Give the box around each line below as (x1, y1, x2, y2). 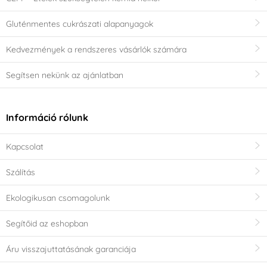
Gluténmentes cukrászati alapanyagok (6, 18, 153, 29)
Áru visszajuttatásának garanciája (6, 244, 136, 255)
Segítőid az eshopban (6, 218, 88, 229)
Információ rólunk (6, 111, 88, 124)
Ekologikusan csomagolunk (6, 193, 110, 204)
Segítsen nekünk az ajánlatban (6, 69, 123, 80)
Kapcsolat (6, 141, 44, 153)
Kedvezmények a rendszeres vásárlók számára (6, 44, 187, 55)
